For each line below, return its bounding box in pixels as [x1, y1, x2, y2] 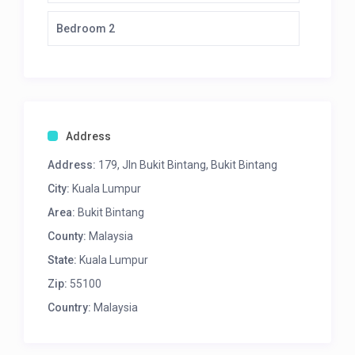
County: [48, 230, 87, 243]
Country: [48, 301, 92, 315]
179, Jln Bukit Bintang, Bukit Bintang [96, 158, 278, 172]
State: [48, 254, 78, 267]
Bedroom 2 [56, 22, 116, 36]
